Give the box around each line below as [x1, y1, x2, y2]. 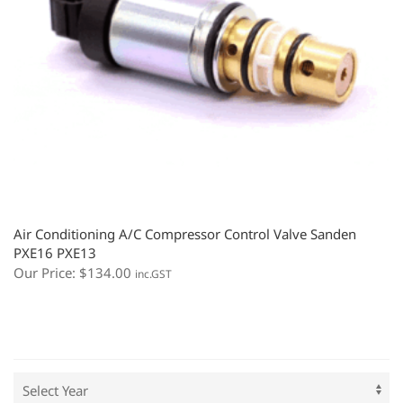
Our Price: [13, 263, 79, 282]
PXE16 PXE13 [13, 243, 96, 262]
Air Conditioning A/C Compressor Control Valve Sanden [13, 224, 356, 243]
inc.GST [135, 265, 172, 282]
